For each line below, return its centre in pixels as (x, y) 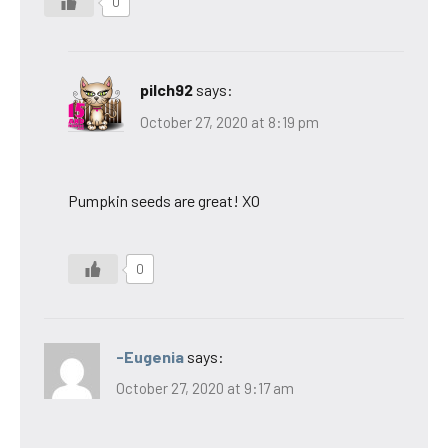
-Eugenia (150, 356)
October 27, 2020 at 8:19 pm (229, 121)
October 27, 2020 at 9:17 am (205, 388)
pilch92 (166, 90)
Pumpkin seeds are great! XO (164, 200)
